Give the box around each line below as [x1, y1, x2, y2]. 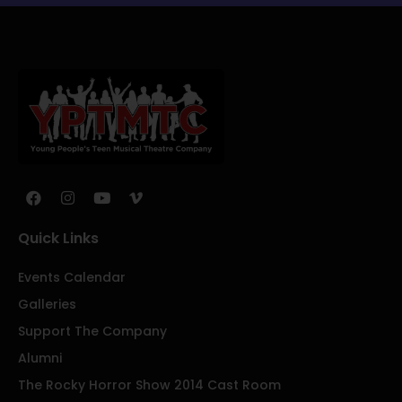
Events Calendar [18, 267, 126, 286]
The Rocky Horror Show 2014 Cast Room [18, 375, 281, 394]
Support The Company [18, 321, 167, 340]
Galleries [18, 294, 76, 313]
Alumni [18, 348, 62, 367]
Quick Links [18, 227, 99, 249]
